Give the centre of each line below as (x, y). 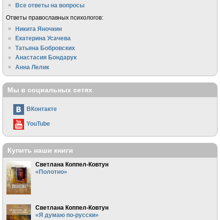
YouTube (38, 123)
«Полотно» (51, 172)
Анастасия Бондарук (46, 57)
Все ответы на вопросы (50, 5)
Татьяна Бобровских (45, 48)
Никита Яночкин (39, 28)
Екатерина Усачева (43, 38)
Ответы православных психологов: (54, 17)
